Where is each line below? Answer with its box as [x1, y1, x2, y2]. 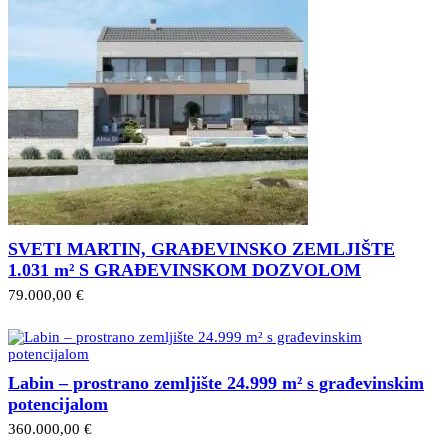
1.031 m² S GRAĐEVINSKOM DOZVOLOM [8, 259, 361, 280]
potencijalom [8, 393, 108, 414]
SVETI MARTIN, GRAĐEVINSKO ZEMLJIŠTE [8, 238, 395, 259]
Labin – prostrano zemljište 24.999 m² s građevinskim [8, 372, 424, 393]
